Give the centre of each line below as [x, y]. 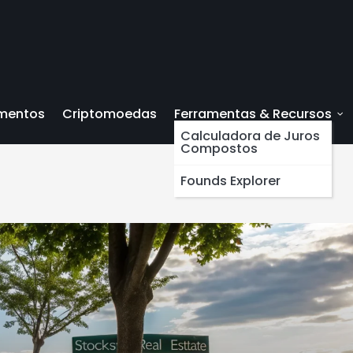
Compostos [219, 149]
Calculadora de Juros [250, 136]
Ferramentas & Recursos [253, 114]
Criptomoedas [110, 114]
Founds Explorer [230, 181]
